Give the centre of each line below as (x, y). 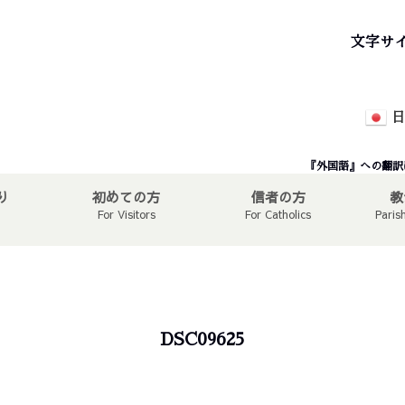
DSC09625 (202, 339)
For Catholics (278, 214)
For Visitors (126, 214)
